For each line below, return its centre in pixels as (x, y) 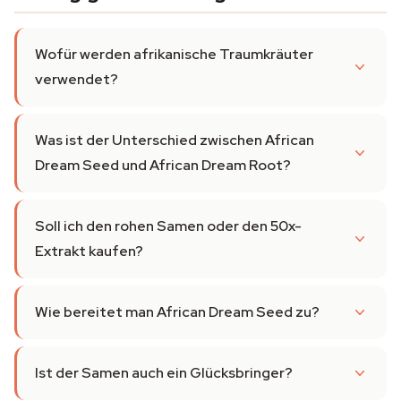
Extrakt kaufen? (89, 251)
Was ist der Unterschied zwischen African (175, 140)
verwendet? (77, 79)
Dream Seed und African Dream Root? (163, 165)
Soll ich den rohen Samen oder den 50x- (168, 226)
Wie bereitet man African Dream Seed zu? (177, 312)
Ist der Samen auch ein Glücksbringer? (164, 373)
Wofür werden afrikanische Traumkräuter (174, 54)
